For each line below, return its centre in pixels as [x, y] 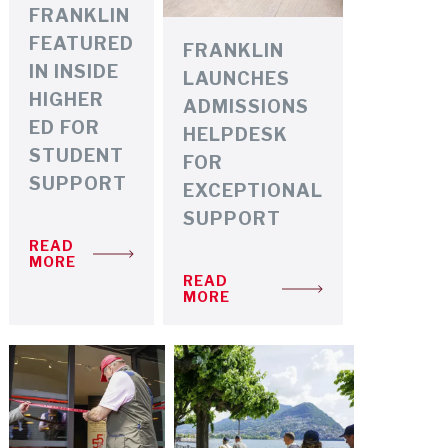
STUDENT [77, 155]
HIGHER [67, 99]
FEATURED [82, 43]
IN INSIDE [74, 71]
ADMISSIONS [246, 106]
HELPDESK [236, 134]
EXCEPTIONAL [253, 190]
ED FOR [65, 127]
